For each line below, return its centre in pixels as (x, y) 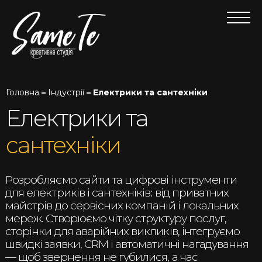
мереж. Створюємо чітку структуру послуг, (116, 219)
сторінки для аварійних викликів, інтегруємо (123, 232)
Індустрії (66, 92)
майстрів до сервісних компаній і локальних (122, 206)
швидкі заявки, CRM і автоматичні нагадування (127, 244)
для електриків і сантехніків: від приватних (117, 193)
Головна (23, 92)
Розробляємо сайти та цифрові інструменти (121, 180)
